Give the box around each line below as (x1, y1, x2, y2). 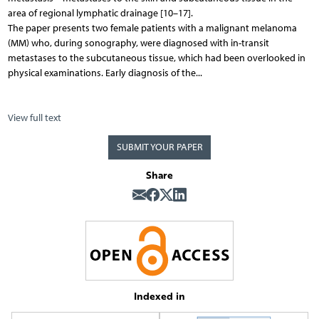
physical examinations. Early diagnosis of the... (7, 67, 202, 80)
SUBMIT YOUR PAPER (116, 141, 203, 154)
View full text (7, 112, 61, 125)
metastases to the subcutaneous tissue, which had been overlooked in (7, 52, 305, 65)
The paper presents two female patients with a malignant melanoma (7, 22, 297, 35)
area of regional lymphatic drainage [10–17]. (7, 7, 193, 20)
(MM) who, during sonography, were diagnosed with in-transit (7, 37, 269, 50)
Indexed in (134, 288, 185, 304)
